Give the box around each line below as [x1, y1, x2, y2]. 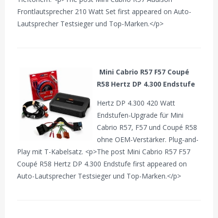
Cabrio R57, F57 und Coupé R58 [97, 122, 198, 132]
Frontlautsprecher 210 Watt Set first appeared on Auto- [17, 6, 192, 16]
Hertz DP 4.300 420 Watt [97, 98, 176, 108]
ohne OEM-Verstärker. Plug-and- [97, 134, 199, 144]
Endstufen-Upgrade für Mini [97, 110, 184, 120]
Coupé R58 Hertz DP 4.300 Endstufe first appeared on [17, 159, 187, 168]
